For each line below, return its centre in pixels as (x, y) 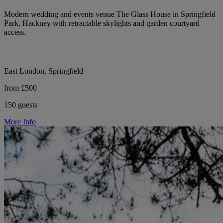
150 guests (21, 105)
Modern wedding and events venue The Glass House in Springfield (110, 14)
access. (15, 32)
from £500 (20, 88)
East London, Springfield (44, 71)
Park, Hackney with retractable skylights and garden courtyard (102, 23)
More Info (20, 121)
